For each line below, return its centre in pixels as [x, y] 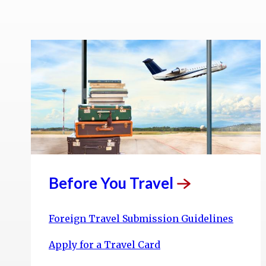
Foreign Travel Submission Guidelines [141, 219]
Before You [89, 183]
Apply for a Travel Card [104, 245]
